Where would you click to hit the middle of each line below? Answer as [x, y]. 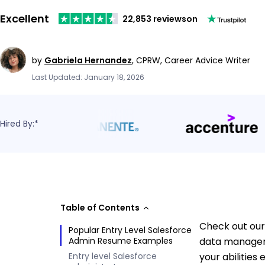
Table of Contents [100, 207]
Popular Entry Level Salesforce [130, 230]
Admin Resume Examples [121, 240]
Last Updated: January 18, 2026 [88, 77]
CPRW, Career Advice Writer [193, 60]
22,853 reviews [154, 19]
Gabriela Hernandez [88, 60]
